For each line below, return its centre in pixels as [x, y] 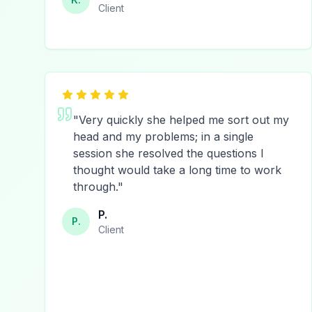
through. [95, 187]
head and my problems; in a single [163, 136]
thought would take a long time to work [177, 170]
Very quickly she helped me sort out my [184, 120]
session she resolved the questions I [169, 153]
